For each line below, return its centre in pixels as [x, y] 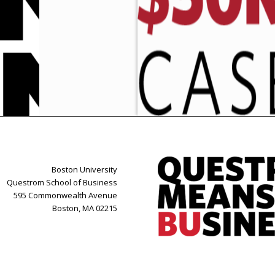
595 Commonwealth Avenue [65, 196]
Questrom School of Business [62, 183]
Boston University [84, 170]
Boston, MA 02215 [84, 208]
